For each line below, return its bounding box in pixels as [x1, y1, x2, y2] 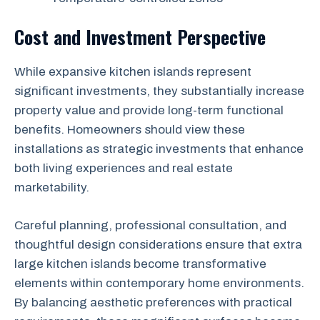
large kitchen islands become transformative [14, 256, 266, 271]
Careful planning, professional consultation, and [14, 218, 286, 232]
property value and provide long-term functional [14, 104, 284, 117]
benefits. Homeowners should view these [14, 123, 245, 136]
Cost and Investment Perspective [14, 23, 266, 51]
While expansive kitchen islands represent [14, 65, 251, 79]
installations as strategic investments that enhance [14, 142, 304, 156]
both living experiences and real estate [14, 161, 233, 175]
